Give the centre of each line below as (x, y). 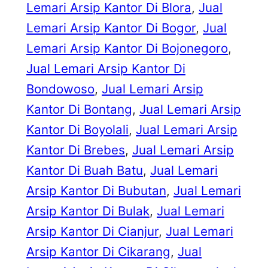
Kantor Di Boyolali (77, 130)
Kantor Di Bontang (79, 109)
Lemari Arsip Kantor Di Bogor (111, 28)
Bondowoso (60, 89)
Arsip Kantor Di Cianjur (92, 232)
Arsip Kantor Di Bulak (88, 211)
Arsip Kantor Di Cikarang (98, 252)
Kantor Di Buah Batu (85, 170)
